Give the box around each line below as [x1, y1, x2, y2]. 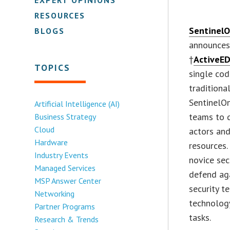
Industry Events [34, 149, 89, 160]
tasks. [189, 211, 212, 223]
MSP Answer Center [34, 175, 102, 186]
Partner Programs [34, 201, 95, 212]
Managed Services [34, 162, 96, 173]
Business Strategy [34, 111, 97, 122]
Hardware [34, 137, 68, 147]
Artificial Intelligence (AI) [34, 98, 120, 109]
